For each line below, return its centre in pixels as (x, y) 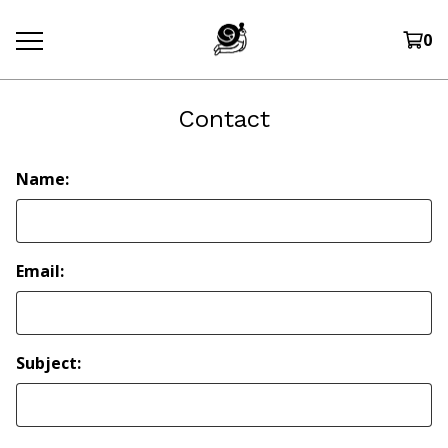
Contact (224, 119)
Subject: (48, 363)
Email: (40, 271)
